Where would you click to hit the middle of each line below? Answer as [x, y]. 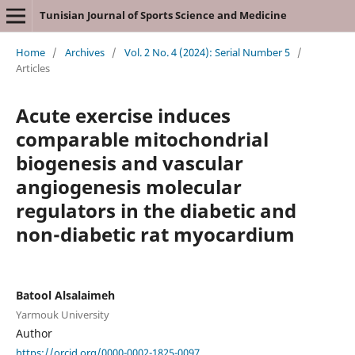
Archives [84, 52]
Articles [32, 68]
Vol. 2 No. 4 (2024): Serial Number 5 [207, 52]
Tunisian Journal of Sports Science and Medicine [163, 15]
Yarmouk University [62, 314]
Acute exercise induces [123, 115]
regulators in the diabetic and [156, 210]
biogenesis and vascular [129, 162]
